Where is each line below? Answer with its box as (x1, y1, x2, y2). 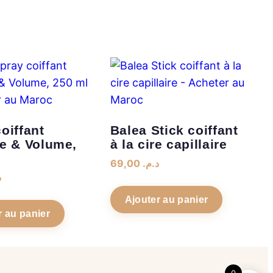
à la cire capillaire (110, 136, 227, 151)
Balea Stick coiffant (110, 122, 238, 137)
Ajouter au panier (124, 194, 208, 205)
